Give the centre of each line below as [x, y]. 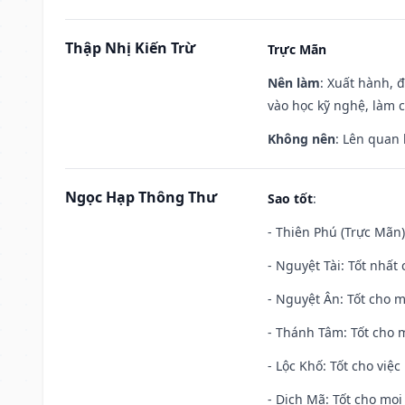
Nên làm [294, 82]
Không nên [301, 138]
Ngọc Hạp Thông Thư [141, 197]
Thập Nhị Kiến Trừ [130, 47]
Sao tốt [290, 198]
